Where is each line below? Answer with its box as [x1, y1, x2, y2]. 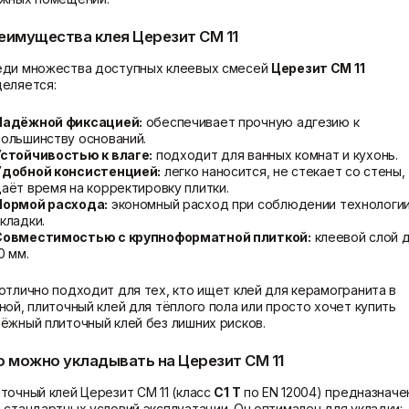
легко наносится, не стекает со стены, [161, 163, 405, 179]
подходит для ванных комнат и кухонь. [152, 146, 398, 163]
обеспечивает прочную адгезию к [142, 113, 360, 130]
